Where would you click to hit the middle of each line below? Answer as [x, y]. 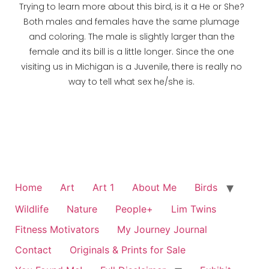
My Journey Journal [162, 230]
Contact [33, 250]
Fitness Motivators [57, 230]
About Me [154, 188]
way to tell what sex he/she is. [131, 82]
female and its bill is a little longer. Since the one [131, 52]
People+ [134, 209]
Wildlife [32, 209]
